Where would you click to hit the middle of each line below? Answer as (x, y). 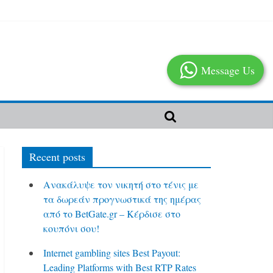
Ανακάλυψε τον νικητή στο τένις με (121, 184)
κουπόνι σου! (71, 228)
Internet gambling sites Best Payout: (112, 253)
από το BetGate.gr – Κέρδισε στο (112, 214)
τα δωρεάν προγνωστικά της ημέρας (122, 199)
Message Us (228, 70)
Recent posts (57, 157)
